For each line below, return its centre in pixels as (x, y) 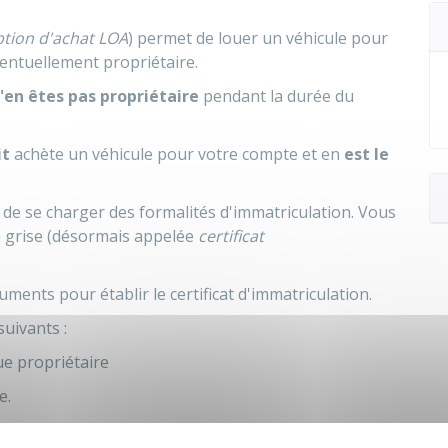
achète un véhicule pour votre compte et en (177, 154)
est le (366, 154)
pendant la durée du (276, 96)
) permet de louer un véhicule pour (258, 38)
